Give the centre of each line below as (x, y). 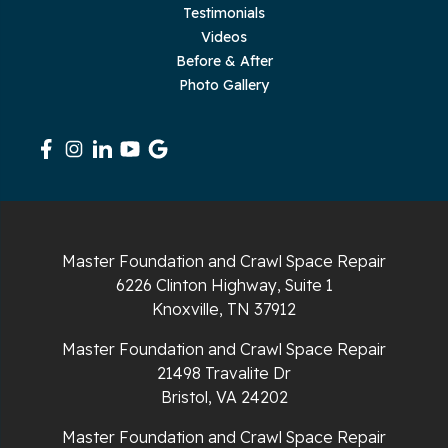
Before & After (224, 61)
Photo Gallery (224, 85)
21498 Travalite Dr (224, 373)
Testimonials (224, 13)
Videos (224, 37)
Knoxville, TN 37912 (224, 309)
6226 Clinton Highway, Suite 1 (224, 285)
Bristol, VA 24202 (224, 397)
